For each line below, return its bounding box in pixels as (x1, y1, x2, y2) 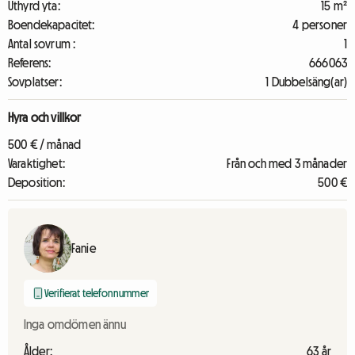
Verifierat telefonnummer (44, 288, 149, 299)
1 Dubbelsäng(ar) (265, 75, 347, 88)
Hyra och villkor (8, 111, 82, 124)
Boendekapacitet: (8, 18, 95, 31)
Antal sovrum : (8, 37, 76, 50)
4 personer (292, 18, 347, 31)
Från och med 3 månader (227, 157, 347, 170)
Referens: (8, 56, 52, 69)
